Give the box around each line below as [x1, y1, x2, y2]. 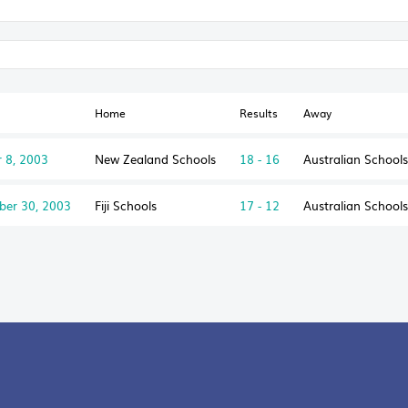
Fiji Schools [94, 196, 157, 214]
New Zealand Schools [94, 149, 216, 168]
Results [239, 104, 278, 121]
